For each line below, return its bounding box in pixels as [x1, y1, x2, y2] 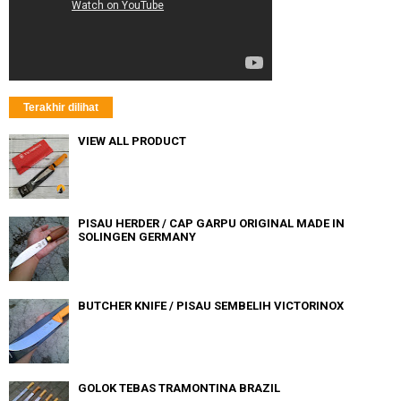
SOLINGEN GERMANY [78, 229, 196, 243]
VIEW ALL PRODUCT [78, 133, 186, 148]
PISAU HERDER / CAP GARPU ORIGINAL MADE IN [78, 216, 345, 230]
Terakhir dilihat [23, 100, 98, 114]
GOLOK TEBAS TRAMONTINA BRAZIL [78, 380, 280, 395]
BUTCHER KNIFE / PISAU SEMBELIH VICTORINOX [78, 298, 344, 312]
